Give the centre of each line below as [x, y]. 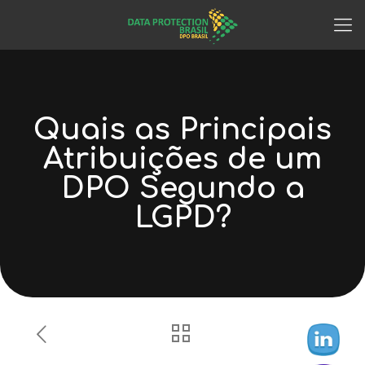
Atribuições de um [182, 159]
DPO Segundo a [182, 188]
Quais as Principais [182, 130]
